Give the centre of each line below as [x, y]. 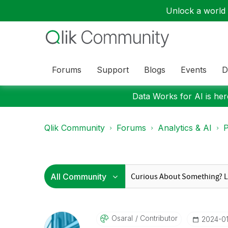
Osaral [122, 218]
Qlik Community [75, 128]
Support [113, 69]
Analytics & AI [185, 128]
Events [194, 69]
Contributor [158, 218]
